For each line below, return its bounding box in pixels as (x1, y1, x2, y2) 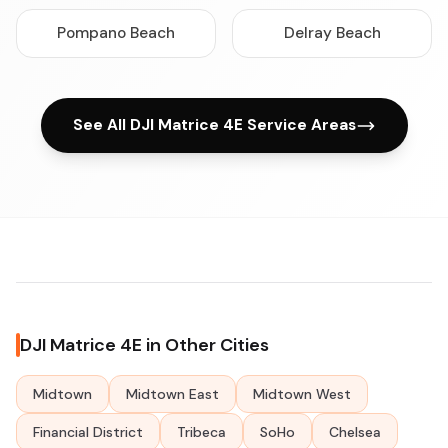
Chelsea (329, 423, 381, 441)
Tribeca (177, 423, 226, 441)
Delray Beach (283, 23, 381, 43)
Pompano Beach (57, 23, 175, 43)
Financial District (33, 423, 143, 441)
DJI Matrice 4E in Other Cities (20, 333, 269, 357)
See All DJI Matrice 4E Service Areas (72, 115, 356, 135)
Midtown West (253, 385, 351, 403)
